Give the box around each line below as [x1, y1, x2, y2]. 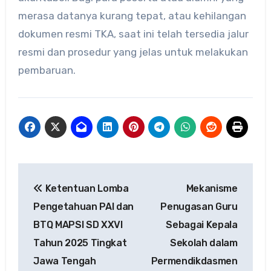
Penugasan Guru [160, 201, 238, 213]
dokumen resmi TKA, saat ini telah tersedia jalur [18, 27, 249, 40]
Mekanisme [186, 183, 238, 195]
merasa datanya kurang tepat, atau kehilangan [18, 9, 246, 22]
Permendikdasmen [151, 255, 238, 267]
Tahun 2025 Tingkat [33, 237, 127, 249]
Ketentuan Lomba [42, 183, 129, 195]
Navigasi [17, 165, 99, 185]
